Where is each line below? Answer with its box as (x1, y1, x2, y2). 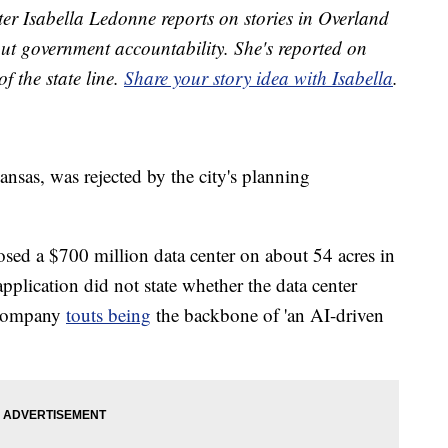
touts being (66, 302, 151, 328)
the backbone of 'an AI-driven (151, 302, 384, 328)
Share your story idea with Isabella (124, 65, 393, 91)
